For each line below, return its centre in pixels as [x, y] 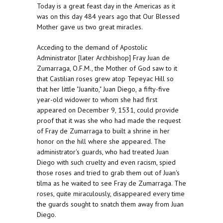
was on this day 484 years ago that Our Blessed [108, 17]
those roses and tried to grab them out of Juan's [108, 173]
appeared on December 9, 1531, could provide [108, 110]
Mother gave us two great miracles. [90, 27]
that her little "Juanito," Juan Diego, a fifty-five [103, 89]
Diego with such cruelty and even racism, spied [106, 163]
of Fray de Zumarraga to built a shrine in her [103, 131]
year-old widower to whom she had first [97, 100]
